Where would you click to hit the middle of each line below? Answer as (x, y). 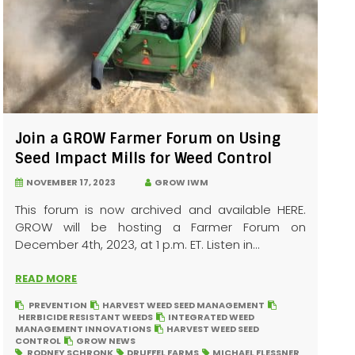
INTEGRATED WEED (212, 317)
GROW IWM (180, 182)
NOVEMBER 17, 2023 (70, 182)
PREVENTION (58, 305)
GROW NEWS (106, 341)
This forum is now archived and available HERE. (160, 210)
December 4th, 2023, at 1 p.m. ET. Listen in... (138, 244)
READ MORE (46, 279)
